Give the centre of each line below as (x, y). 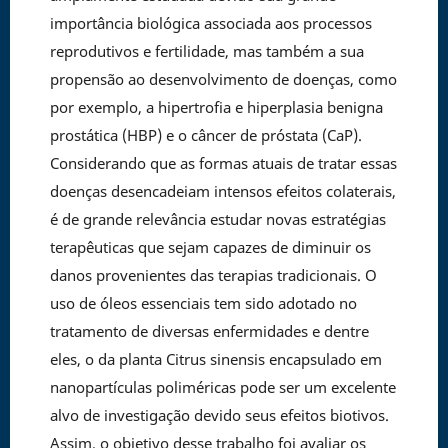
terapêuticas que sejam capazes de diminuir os (210, 246)
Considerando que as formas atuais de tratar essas (223, 162)
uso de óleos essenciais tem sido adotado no (203, 302)
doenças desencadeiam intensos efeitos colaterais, (222, 190)
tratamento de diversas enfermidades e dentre (209, 330)
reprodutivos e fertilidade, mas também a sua (206, 50)
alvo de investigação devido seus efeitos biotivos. (219, 414)
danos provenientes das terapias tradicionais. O (213, 274)
